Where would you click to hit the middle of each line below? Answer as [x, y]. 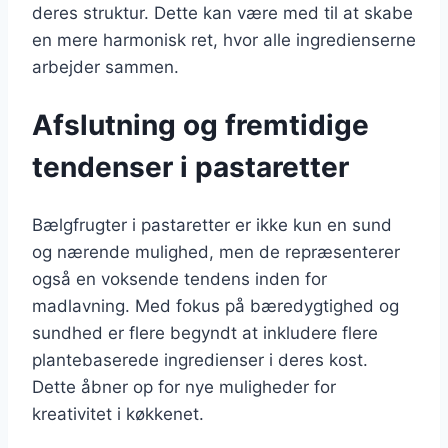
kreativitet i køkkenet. [118, 413]
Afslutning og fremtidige [200, 125]
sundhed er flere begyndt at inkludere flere [205, 332]
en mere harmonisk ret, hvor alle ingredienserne [224, 40]
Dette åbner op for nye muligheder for [184, 386]
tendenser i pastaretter [190, 167]
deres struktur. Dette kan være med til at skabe [222, 13]
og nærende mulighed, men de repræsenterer [216, 251]
